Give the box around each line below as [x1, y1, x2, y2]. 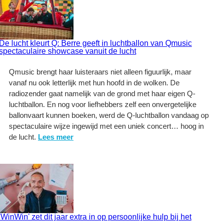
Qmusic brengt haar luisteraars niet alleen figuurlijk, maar [9, 68, 191, 76]
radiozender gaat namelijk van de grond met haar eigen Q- [9, 89, 195, 98]
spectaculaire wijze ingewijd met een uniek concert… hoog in [9, 122, 204, 130]
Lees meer [38, 133, 74, 141]
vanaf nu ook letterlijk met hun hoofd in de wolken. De [9, 78, 180, 87]
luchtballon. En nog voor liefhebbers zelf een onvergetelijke [9, 100, 196, 109]
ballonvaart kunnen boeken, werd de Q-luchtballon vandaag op [9, 111, 209, 119]
